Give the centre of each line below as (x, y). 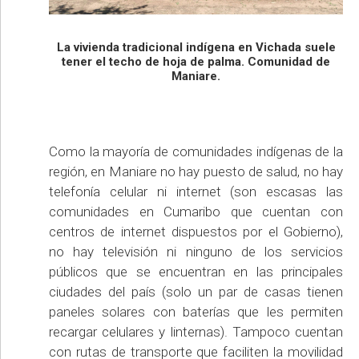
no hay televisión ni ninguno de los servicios (196, 252)
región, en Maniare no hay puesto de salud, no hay (196, 172)
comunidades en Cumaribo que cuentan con (196, 212)
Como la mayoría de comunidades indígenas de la (196, 152)
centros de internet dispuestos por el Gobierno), (196, 232)
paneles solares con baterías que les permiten (196, 312)
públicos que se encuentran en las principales (196, 272)
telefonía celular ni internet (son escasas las (196, 192)
